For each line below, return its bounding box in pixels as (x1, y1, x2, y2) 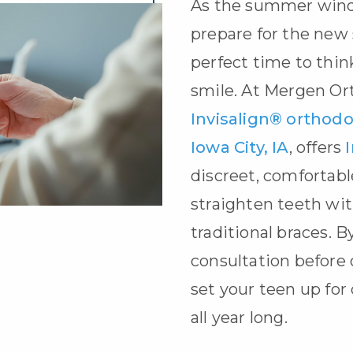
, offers (288, 138, 346, 157)
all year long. (191, 308, 288, 327)
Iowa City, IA (191, 138, 289, 157)
